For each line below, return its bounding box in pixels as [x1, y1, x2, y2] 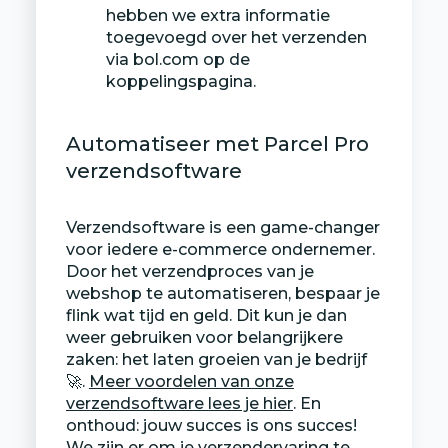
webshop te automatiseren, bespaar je [65, 283, 380, 303]
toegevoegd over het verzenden [105, 27, 367, 47]
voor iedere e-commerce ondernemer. [65, 239, 375, 259]
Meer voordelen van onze [88, 371, 294, 391]
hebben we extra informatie [105, 5, 330, 25]
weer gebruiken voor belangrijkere [65, 327, 343, 347]
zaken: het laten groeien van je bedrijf [65, 349, 367, 369]
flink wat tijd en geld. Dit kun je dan [65, 305, 347, 325]
